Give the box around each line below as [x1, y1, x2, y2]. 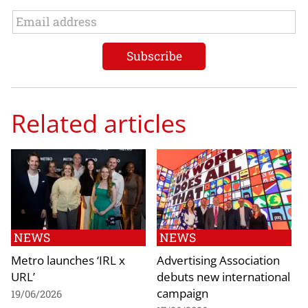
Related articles [11, 106, 186, 141]
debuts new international [157, 268, 290, 285]
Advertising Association [157, 252, 280, 269]
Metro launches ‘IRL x [11, 252, 125, 269]
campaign [157, 285, 208, 302]
